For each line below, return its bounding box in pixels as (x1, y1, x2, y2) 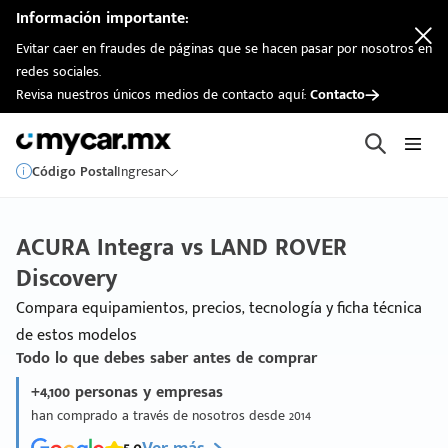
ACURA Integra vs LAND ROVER (16, 228, 347, 268)
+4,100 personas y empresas (31, 379, 223, 406)
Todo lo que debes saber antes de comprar (16, 345, 317, 372)
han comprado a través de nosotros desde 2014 (31, 404, 311, 427)
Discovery (16, 259, 117, 299)
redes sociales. (16, 60, 101, 83)
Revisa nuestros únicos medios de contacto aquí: (16, 83, 310, 106)
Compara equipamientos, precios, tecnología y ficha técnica (16, 295, 422, 322)
